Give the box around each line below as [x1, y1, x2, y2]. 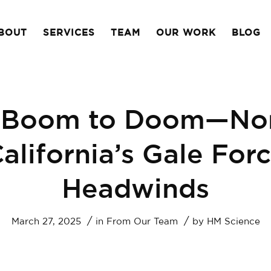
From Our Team [106, 218, 178, 226]
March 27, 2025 [11, 218, 81, 226]
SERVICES [43, 29, 95, 37]
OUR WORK [156, 29, 216, 37]
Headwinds [62, 178, 209, 202]
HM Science [206, 218, 260, 226]
